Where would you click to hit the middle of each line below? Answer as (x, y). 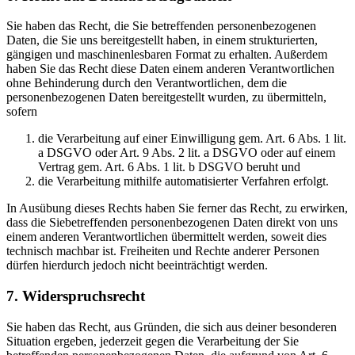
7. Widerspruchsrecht (76, 296)
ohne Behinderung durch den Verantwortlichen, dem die (147, 83)
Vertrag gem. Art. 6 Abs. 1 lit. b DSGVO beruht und (169, 167)
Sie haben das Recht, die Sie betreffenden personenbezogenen (161, 26)
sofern (22, 112)
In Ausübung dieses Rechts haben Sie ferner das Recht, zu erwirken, (177, 208)
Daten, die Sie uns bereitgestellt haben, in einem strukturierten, (162, 40)
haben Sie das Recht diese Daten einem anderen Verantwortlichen (170, 69)
